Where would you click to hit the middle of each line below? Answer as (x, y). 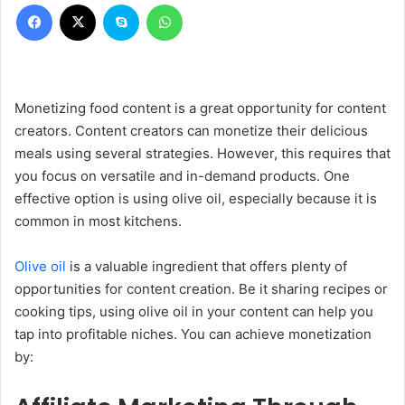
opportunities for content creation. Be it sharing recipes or (201, 289)
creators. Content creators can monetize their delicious (191, 131)
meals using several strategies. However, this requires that (202, 154)
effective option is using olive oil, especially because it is (196, 199)
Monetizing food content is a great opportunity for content (200, 108)
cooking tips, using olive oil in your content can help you (194, 312)
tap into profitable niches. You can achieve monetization (193, 334)
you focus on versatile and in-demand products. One (182, 176)
